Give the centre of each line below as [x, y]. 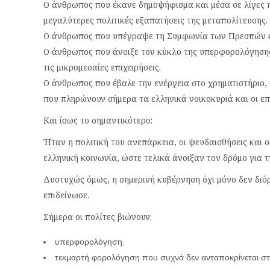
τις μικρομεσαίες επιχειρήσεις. [102, 67]
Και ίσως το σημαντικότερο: [98, 120]
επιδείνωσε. [66, 195]
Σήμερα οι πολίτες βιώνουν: [98, 217]
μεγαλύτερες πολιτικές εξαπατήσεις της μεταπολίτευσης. [155, 20]
